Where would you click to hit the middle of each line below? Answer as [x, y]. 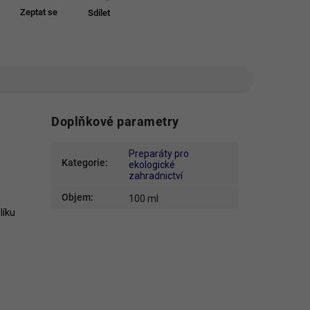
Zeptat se [38, 12]
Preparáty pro [159, 154]
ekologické [152, 165]
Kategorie [84, 163]
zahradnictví [156, 176]
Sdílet [99, 13]
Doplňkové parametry [115, 122]
